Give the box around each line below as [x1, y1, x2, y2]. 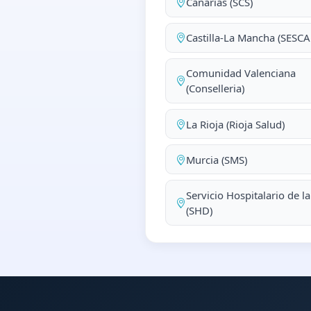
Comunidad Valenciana [185, 66, 296, 81]
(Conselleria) [185, 81, 244, 96]
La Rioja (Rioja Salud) [185, 117, 285, 131]
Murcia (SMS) [185, 152, 247, 167]
